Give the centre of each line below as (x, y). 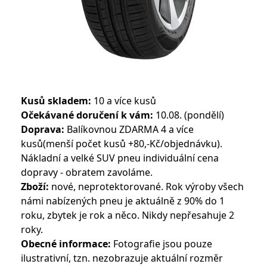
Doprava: (42, 129)
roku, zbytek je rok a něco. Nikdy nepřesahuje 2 (127, 215)
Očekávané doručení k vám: (87, 115)
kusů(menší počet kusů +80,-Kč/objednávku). (121, 144)
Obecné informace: (66, 244)
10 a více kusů (123, 101)
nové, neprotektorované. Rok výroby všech (146, 187)
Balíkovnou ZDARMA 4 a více (129, 129)
